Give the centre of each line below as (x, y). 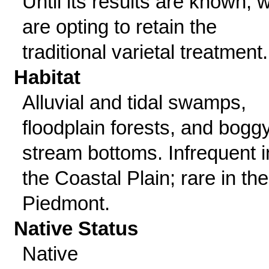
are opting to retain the (119, 27)
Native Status (76, 228)
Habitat (47, 77)
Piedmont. (66, 203)
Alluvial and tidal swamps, (134, 102)
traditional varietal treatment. (145, 52)
